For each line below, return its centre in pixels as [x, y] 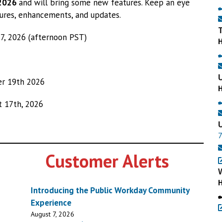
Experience [51, 203]
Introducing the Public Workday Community [110, 191]
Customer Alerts [108, 161]
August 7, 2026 [53, 214]
